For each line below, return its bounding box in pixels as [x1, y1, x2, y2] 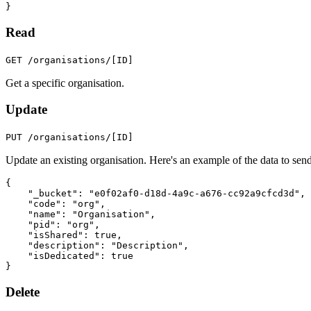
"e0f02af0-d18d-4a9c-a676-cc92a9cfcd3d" [89, 187, 300, 199]
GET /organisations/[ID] [6, 54, 133, 65]
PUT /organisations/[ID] [6, 131, 133, 142]
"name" [28, 208, 61, 219]
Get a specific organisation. [6, 76, 124, 89]
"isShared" [28, 229, 83, 240]
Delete [6, 284, 40, 299]
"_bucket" [28, 187, 78, 199]
